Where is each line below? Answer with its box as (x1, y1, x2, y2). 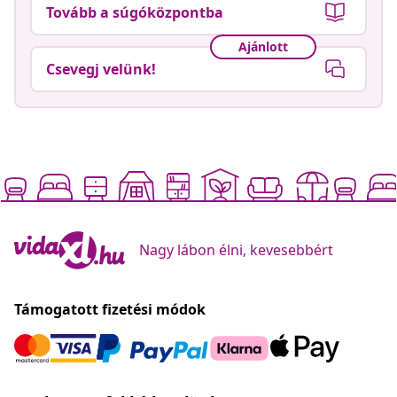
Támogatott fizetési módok (14, 299, 206, 319)
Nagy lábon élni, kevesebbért (139, 239, 333, 260)
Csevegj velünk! (46, 58, 156, 79)
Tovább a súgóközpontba (46, 2, 223, 22)
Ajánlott (238, 38, 288, 56)
